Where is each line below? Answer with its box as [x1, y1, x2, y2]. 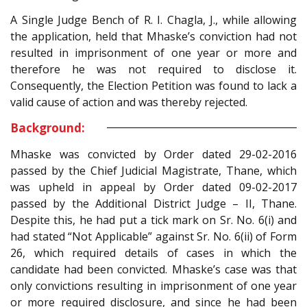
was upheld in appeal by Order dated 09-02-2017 [10, 179, 297, 195]
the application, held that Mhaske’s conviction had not [10, 28, 297, 44]
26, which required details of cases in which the [10, 245, 297, 260]
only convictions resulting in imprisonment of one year [10, 278, 297, 293]
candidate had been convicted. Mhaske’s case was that [10, 261, 297, 277]
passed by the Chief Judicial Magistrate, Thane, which [10, 162, 297, 178]
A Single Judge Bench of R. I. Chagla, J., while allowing [10, 12, 297, 27]
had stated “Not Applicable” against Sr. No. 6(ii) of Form [10, 228, 297, 244]
